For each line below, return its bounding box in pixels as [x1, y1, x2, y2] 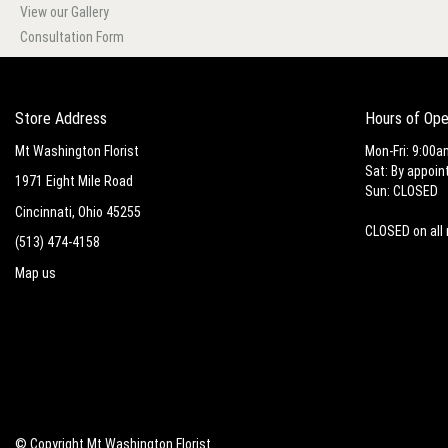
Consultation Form [20, 29, 124, 45]
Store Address [15, 109, 107, 128]
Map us [15, 264, 56, 281]
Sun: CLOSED [365, 182, 438, 199]
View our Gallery [20, 4, 109, 20]
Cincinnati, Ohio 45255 [15, 203, 141, 220]
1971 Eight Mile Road [15, 173, 133, 189]
